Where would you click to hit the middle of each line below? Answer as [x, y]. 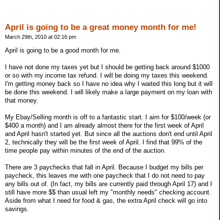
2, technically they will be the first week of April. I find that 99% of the [104, 142]
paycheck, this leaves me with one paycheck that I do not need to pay [105, 175]
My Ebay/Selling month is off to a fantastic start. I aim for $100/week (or [108, 117]
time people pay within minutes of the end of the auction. [85, 150]
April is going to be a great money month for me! [101, 27]
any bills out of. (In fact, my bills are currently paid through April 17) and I [109, 184]
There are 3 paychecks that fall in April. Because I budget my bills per [104, 167]
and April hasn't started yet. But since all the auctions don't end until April [109, 134]
